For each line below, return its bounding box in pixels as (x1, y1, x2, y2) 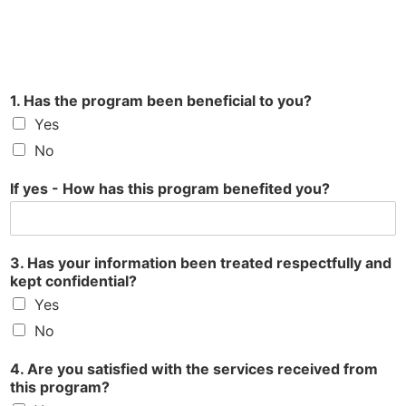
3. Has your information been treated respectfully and (10, 254, 391, 273)
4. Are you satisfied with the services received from (10, 360, 378, 379)
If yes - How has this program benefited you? (10, 179, 330, 198)
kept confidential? (10, 272, 137, 291)
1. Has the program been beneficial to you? (10, 92, 312, 111)
